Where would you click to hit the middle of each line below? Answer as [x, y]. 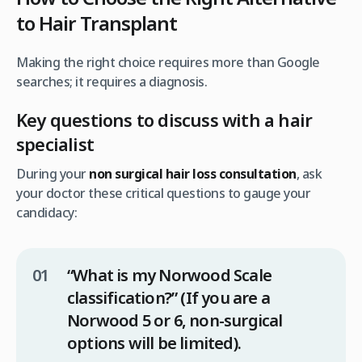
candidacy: [46, 212]
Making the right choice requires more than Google [168, 62]
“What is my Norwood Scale [169, 275]
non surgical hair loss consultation [193, 173]
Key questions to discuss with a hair [164, 119]
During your [53, 173]
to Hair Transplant [97, 23]
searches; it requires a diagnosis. [112, 81]
